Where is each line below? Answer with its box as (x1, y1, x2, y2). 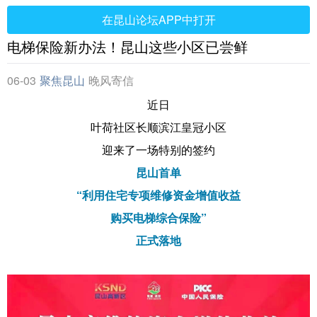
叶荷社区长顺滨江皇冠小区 (91, 119, 226, 135)
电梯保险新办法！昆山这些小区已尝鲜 (7, 36, 248, 57)
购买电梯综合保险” (110, 209, 207, 226)
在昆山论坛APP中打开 (101, 11, 216, 28)
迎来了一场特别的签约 (102, 142, 215, 158)
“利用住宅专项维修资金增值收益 (76, 187, 241, 203)
